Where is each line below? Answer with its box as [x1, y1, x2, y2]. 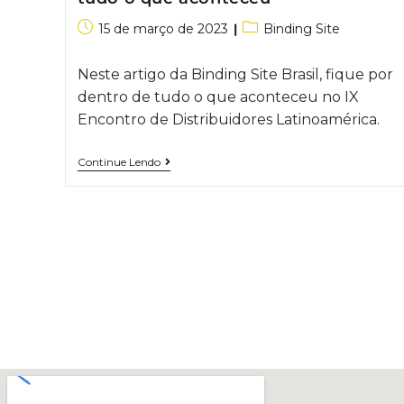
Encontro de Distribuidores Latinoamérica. [77, 111, 380, 129]
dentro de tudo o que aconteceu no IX [77, 88, 359, 106]
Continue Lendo [77, 155, 161, 170]
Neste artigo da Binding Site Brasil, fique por [77, 66, 393, 84]
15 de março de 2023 [97, 21, 228, 38]
